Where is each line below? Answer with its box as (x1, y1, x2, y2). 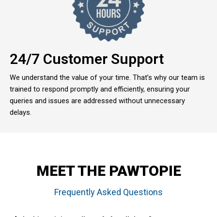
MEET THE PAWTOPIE (36, 162, 181, 179)
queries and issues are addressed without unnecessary (10, 96, 185, 105)
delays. (10, 108, 31, 117)
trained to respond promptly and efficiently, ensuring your (10, 84, 190, 93)
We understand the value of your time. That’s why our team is (10, 73, 205, 82)
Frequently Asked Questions (54, 186, 163, 197)
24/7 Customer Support (10, 50, 164, 67)
